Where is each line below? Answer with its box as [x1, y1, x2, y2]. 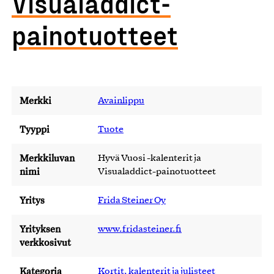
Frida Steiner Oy [98, 196, 166, 205]
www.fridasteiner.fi [98, 225, 182, 234]
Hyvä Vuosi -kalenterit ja [98, 154, 201, 163]
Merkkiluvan [20, 152, 75, 164]
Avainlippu [98, 97, 144, 105]
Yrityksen [20, 223, 61, 235]
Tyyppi [20, 124, 50, 135]
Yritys [20, 194, 45, 206]
